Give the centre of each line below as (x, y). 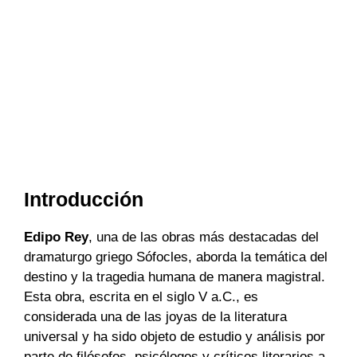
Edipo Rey (56, 237)
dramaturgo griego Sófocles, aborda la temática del (176, 257)
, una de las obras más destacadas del (204, 237)
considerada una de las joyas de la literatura (155, 316)
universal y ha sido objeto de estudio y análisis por (175, 336)
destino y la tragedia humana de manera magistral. (175, 277)
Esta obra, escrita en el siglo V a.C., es (141, 296)
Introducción (84, 199)
